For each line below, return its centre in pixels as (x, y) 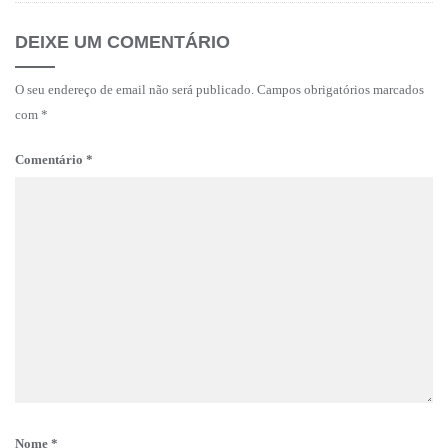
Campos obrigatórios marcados (340, 90)
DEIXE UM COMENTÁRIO (122, 42)
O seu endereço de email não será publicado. (134, 90)
